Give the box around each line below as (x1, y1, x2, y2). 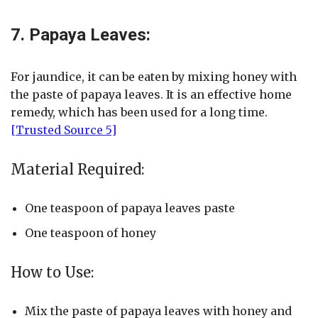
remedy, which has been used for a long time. (11, 105, 268, 120)
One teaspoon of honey (25, 226, 156, 241)
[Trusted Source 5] (11, 123, 116, 138)
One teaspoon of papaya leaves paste (25, 201, 235, 216)
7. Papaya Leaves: (11, 25, 150, 45)
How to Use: (11, 263, 94, 282)
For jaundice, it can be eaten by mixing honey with (11, 70, 297, 84)
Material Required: (11, 160, 144, 179)
